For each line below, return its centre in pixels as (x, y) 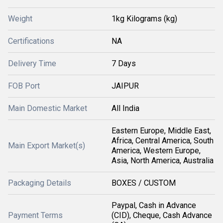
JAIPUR (125, 86)
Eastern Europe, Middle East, (161, 131)
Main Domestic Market (48, 108)
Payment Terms (35, 215)
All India (125, 108)
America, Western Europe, (156, 151)
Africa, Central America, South (163, 141)
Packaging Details (40, 183)
